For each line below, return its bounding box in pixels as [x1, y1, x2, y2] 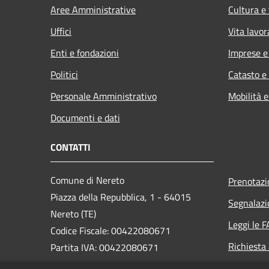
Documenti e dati [50, 110, 120, 125]
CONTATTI [50, 139, 91, 154]
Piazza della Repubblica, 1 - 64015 [50, 189, 191, 204]
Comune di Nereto [50, 172, 124, 187]
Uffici [50, 23, 71, 38]
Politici [50, 67, 78, 82]
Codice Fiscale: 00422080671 [50, 223, 171, 238]
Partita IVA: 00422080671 [50, 240, 159, 255]
